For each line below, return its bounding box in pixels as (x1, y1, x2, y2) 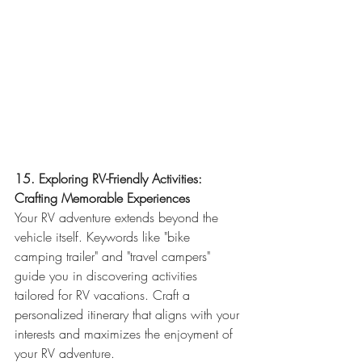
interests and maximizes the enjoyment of (15, 325, 237, 343)
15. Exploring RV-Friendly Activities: (15, 170, 206, 187)
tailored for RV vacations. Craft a (15, 286, 194, 304)
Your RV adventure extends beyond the (15, 208, 222, 226)
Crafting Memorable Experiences (15, 189, 190, 207)
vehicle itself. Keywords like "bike (15, 228, 194, 246)
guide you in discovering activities (15, 267, 201, 284)
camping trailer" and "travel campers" (15, 247, 214, 265)
